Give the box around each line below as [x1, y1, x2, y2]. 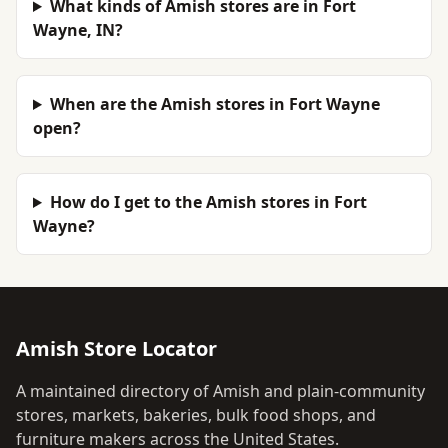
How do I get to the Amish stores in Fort [49, 191, 367, 213]
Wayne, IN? [33, 19, 123, 41]
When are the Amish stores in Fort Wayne [49, 93, 380, 115]
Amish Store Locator [16, 335, 217, 362]
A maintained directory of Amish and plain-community [16, 380, 425, 402]
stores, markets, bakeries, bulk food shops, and [16, 404, 376, 426]
